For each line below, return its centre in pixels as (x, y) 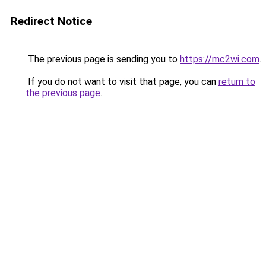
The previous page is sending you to (103, 59)
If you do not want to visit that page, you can (122, 82)
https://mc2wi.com (220, 59)
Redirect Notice (51, 21)
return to (237, 82)
